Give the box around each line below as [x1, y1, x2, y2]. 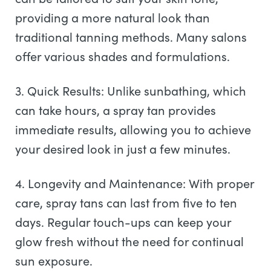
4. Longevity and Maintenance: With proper [15, 175, 254, 191]
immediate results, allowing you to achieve [15, 121, 251, 137]
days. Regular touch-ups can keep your [15, 214, 231, 230]
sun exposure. [15, 252, 96, 269]
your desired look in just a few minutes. [15, 140, 233, 157]
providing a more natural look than [15, 9, 210, 25]
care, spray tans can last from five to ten [15, 194, 237, 211]
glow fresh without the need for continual [15, 233, 244, 249]
